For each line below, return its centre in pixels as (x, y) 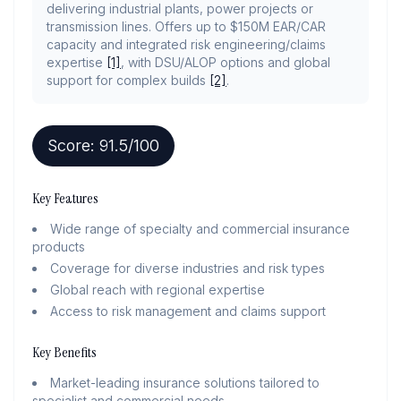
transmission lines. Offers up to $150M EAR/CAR (186, 26)
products (59, 247)
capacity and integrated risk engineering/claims (186, 44)
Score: (73, 145)
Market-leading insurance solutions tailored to (185, 383)
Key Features (65, 198)
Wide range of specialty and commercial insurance (200, 229)
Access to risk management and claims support (188, 311)
